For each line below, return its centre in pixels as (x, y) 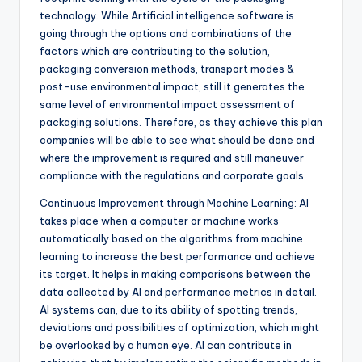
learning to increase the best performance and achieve (177, 256)
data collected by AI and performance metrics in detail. (178, 292)
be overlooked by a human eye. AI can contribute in (166, 345)
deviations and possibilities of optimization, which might (179, 327)
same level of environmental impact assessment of (167, 104)
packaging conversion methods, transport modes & (167, 69)
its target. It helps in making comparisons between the (175, 274)
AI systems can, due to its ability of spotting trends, (168, 309)
